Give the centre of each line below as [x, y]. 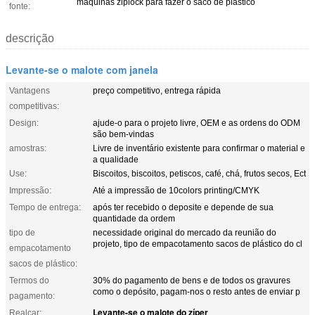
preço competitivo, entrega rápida [157, 90]
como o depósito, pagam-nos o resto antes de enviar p [197, 291]
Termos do [29, 280]
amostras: [28, 148]
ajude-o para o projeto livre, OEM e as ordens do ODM [197, 123]
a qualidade [116, 159]
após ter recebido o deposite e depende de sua [183, 207]
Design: [24, 123]
